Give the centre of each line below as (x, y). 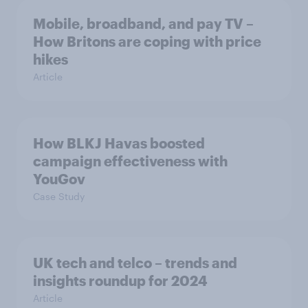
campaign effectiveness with (130, 161)
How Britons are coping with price (147, 41)
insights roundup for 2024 (120, 280)
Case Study (59, 196)
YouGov (59, 179)
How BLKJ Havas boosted (119, 143)
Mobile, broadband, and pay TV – (143, 23)
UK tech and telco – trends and (135, 263)
